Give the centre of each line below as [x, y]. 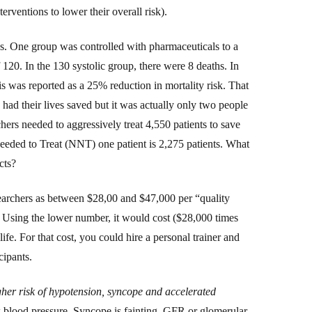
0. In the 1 [36, 65]
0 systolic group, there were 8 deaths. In [151, 65]
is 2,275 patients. [185, 143]
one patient [122, 143]
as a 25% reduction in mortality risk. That [157, 85]
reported [47, 85]
